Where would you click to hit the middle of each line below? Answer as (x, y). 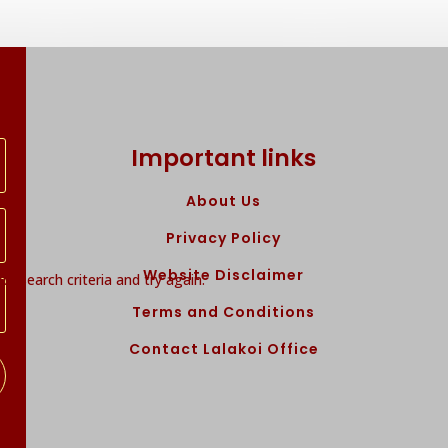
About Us (224, 200)
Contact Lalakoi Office (223, 348)
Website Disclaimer (224, 274)
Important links (224, 157)
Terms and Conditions (224, 311)
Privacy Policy (224, 237)
